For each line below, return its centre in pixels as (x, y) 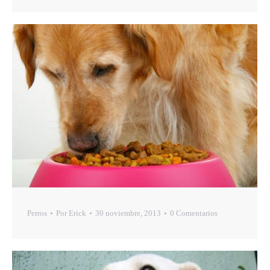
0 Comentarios (194, 213)
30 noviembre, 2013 (128, 213)
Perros (37, 213)
